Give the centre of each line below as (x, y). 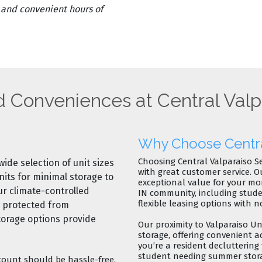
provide (78, 219)
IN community (166, 193)
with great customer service (194, 172)
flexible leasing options (185, 203)
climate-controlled (49, 191)
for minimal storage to (64, 177)
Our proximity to (172, 224)
